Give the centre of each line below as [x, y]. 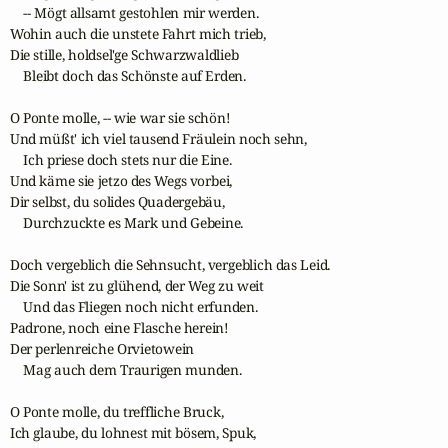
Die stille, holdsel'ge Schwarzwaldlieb [124, 54]
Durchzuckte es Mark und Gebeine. [126, 222]
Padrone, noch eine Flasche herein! [119, 327]
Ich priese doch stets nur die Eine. [120, 159]
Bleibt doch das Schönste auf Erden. [127, 75]
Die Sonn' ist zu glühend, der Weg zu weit [136, 285]
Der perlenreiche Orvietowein [102, 348]
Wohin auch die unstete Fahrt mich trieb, [137, 33]
